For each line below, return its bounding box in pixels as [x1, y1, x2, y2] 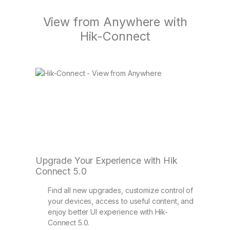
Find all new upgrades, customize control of [48, 185, 193, 195]
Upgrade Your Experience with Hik [35, 155, 178, 166]
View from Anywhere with [43, 14, 187, 30]
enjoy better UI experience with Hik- [48, 207, 168, 216]
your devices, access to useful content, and [48, 196, 194, 205]
